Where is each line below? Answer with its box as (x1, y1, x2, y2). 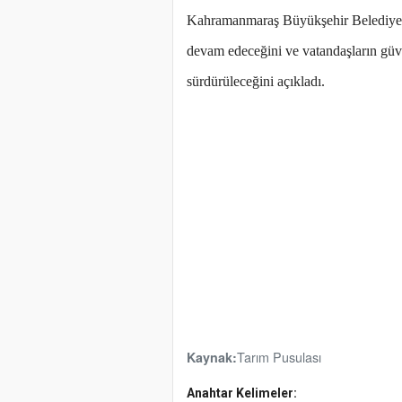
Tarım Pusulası (237, 347, 321, 367)
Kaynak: (187, 348, 237, 367)
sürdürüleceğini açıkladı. (187, 74, 325, 90)
